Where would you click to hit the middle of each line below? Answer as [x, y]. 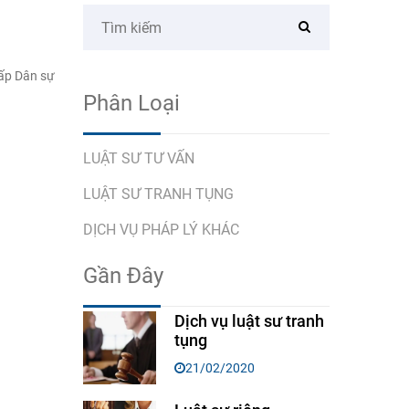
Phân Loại [131, 104]
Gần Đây [123, 276]
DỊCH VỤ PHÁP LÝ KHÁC [161, 230]
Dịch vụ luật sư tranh [249, 321]
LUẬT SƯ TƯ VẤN [139, 159]
